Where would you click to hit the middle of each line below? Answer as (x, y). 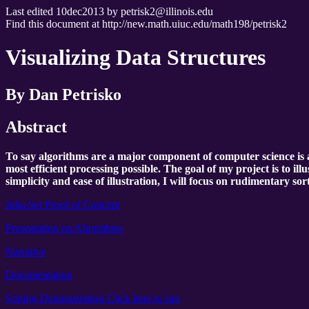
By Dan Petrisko (63, 94)
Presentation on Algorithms (64, 228)
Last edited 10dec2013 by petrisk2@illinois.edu (109, 11)
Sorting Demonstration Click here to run (93, 298)
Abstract (36, 127)
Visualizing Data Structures (136, 58)
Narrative (26, 251)
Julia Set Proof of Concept (63, 204)
